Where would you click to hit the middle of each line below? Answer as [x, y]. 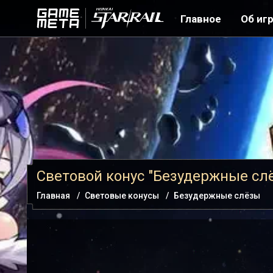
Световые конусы [122, 196]
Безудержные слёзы [217, 196]
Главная [53, 196]
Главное [200, 19]
